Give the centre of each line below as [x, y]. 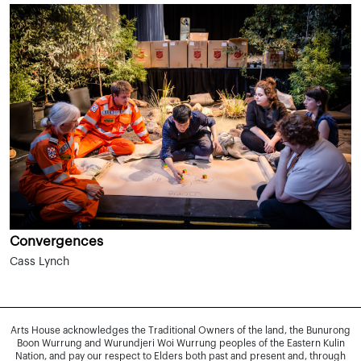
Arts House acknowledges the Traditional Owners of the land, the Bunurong [180, 330]
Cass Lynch [39, 261]
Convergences [56, 241]
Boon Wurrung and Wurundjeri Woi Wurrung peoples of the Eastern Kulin [180, 343]
